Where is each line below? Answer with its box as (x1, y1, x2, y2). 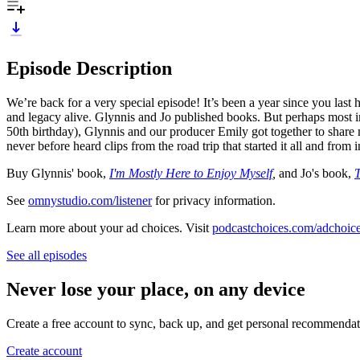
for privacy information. (152, 193, 276, 207)
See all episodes (6, 247, 87, 262)
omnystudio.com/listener (28, 193, 152, 207)
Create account (6, 343, 82, 358)
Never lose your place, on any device (6, 278, 305, 300)
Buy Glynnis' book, (6, 166, 109, 180)
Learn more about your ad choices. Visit (6, 220, 212, 235)
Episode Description (6, 57, 172, 79)
